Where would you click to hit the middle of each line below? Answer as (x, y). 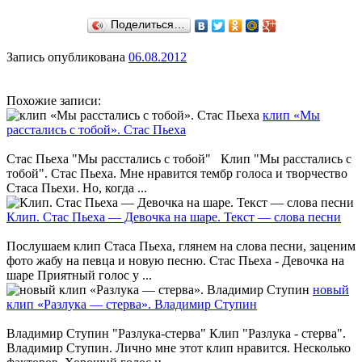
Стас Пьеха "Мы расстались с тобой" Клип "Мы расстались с (179, 159)
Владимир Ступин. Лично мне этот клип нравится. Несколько (179, 348)
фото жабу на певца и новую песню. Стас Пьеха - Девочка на (175, 261)
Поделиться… (147, 25)
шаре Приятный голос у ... (79, 276)
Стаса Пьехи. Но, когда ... (77, 188)
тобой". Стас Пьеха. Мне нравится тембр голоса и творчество (177, 174)
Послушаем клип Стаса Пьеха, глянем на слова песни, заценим (181, 246)
